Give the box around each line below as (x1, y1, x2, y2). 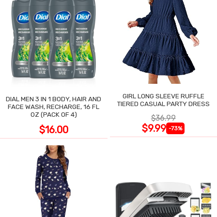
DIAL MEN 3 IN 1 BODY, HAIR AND (6, 95, 102, 103)
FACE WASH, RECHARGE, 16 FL (8, 103, 100, 111)
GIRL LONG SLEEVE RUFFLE (122, 92, 181, 100)
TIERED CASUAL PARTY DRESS (117, 100, 210, 108)
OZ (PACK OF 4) (30, 110, 77, 119)
